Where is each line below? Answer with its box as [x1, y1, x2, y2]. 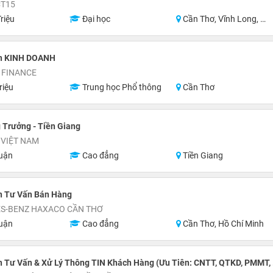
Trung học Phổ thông [80, 82, 161, 92]
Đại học [80, 14, 110, 24]
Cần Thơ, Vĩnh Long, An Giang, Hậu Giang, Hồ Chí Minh [181, 14, 261, 24]
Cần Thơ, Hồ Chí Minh [181, 219, 264, 229]
